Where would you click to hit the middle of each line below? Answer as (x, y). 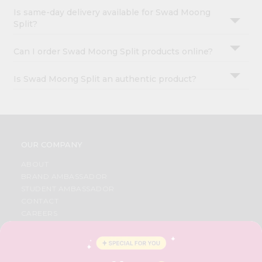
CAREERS (39, 213)
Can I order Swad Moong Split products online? (113, 52)
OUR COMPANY (51, 145)
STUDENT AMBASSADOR (68, 189)
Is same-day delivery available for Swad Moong (112, 13)
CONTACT (40, 201)
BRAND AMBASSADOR (64, 177)
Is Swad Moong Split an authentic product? (105, 79)
